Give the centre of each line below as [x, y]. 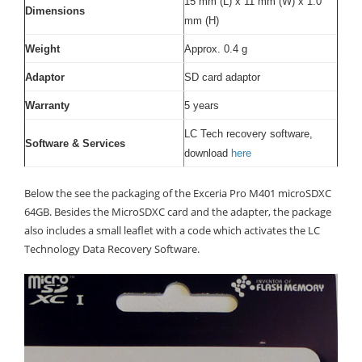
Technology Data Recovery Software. [112, 248]
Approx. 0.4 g [216, 48]
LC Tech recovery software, [248, 133]
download [208, 153]
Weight [42, 48]
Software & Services [75, 143]
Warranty [47, 105]
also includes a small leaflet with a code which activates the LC [172, 230]
